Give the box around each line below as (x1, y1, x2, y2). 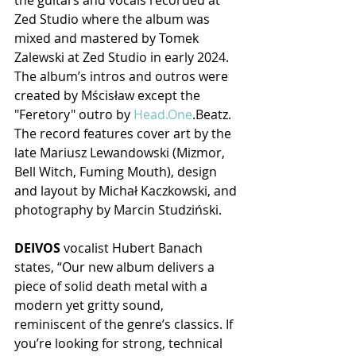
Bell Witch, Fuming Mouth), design (14, 163, 220, 180)
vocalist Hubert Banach (60, 239, 206, 257)
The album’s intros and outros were (14, 68, 231, 85)
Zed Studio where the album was (14, 10, 213, 28)
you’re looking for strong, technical (14, 335, 226, 352)
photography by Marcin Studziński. (14, 201, 222, 219)
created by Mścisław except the (14, 87, 203, 104)
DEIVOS (14, 239, 60, 257)
